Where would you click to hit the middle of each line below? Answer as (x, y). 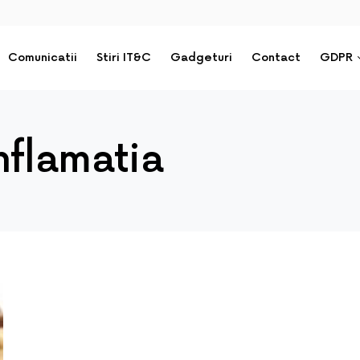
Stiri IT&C (124, 57)
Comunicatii (43, 57)
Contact (276, 57)
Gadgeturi (202, 57)
